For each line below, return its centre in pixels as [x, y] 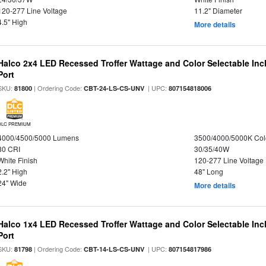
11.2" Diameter [218, 10]
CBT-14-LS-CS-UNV [114, 249]
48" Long [208, 171]
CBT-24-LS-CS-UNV [114, 88]
